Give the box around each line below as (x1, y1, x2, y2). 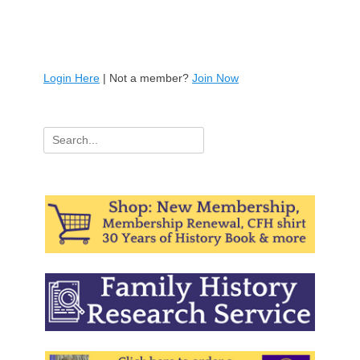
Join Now (192, 72, 239, 85)
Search (43, 128, 79, 141)
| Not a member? (100, 72, 192, 85)
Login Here (43, 72, 100, 85)
